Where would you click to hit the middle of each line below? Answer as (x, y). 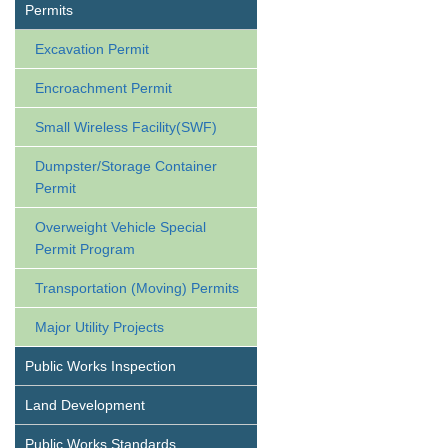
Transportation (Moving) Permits (137, 288)
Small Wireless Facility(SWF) (126, 127)
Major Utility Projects (99, 327)
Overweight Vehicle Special (120, 227)
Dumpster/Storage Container (126, 166)
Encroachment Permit (103, 88)
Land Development (85, 405)
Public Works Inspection (100, 366)
